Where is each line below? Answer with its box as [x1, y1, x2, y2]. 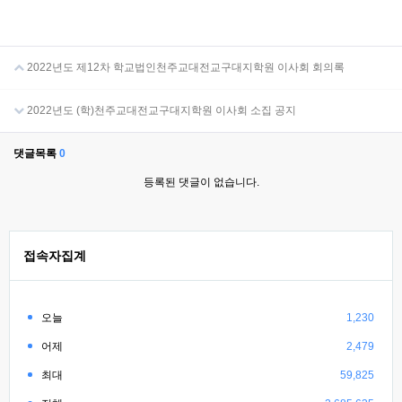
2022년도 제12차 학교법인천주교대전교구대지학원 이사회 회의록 [24, 61, 345, 74]
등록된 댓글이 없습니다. [143, 176, 259, 188]
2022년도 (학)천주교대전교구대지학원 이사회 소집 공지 [24, 104, 296, 117]
